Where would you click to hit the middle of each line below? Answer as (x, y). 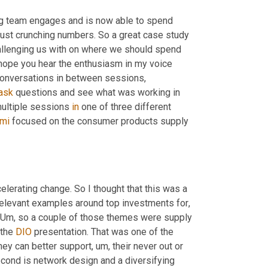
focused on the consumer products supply (99, 121)
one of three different (125, 106)
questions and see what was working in (97, 92)
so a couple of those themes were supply (104, 217)
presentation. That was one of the (103, 232)
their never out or (147, 246)
